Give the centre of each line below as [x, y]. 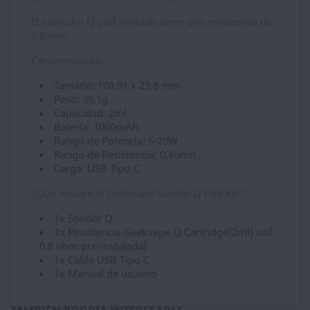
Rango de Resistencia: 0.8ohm [125, 154]
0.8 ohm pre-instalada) [93, 246]
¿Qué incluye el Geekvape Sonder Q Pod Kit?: [139, 193]
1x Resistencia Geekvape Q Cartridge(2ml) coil [163, 232]
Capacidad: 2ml [90, 113]
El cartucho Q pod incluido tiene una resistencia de [152, 21]
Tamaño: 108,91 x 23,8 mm [117, 85]
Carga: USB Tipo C [97, 168]
